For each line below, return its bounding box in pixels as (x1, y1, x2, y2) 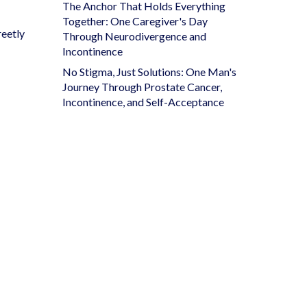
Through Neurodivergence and (62, 29, 206, 42)
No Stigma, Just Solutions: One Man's (62, 64, 236, 78)
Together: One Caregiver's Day (62, 14, 208, 27)
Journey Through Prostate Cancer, (62, 79, 222, 93)
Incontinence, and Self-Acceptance (62, 95, 224, 108)
